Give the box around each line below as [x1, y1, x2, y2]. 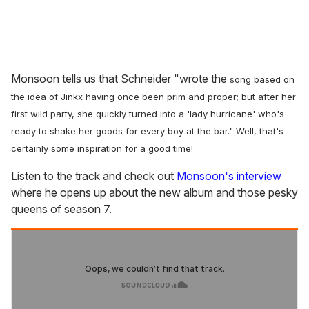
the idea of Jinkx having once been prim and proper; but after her [11, 91, 296, 103]
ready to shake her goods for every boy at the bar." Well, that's [11, 126, 283, 137]
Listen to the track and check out [11, 169, 177, 183]
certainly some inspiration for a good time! [11, 143, 193, 154]
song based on [227, 74, 295, 86]
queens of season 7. [11, 202, 112, 217]
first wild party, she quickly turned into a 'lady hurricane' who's [11, 108, 284, 120]
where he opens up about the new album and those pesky [11, 186, 298, 200]
